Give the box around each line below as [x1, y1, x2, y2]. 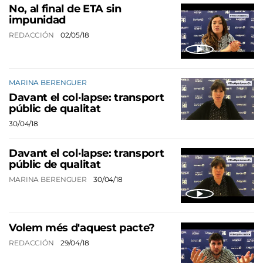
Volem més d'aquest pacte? [9, 221, 155, 235]
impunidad [9, 14, 66, 27]
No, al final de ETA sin [9, 2, 122, 16]
